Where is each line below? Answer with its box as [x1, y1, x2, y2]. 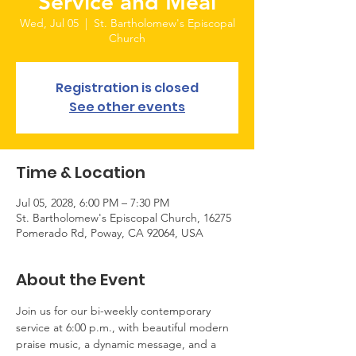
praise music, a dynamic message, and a [16, 337, 219, 351]
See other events [69, 98, 185, 116]
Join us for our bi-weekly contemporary [16, 304, 214, 318]
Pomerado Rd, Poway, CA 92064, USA [16, 226, 203, 240]
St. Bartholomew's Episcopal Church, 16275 [16, 211, 231, 225]
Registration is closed [56, 79, 199, 97]
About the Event [16, 269, 145, 291]
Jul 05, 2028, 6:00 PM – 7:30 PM [16, 195, 169, 210]
